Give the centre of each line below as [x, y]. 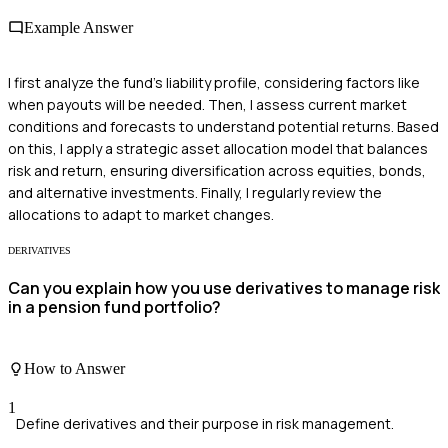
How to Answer [74, 368]
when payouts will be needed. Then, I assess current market [207, 104]
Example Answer [78, 27]
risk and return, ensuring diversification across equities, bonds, [217, 170]
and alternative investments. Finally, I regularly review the [195, 192]
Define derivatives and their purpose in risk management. [205, 423]
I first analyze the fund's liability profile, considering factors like [214, 82]
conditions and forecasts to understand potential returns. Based [223, 126]
